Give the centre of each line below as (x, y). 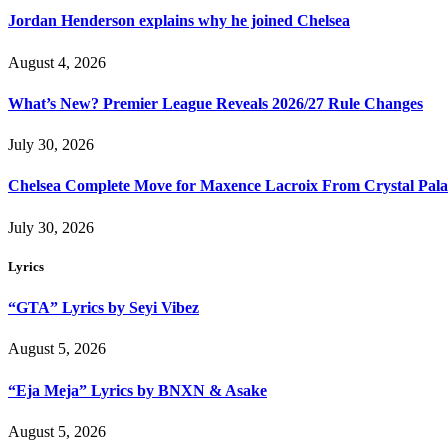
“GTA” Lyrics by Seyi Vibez (103, 308)
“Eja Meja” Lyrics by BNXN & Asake (137, 390)
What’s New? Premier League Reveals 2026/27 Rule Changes (215, 103)
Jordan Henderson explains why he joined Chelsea (179, 21)
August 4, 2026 (57, 62)
